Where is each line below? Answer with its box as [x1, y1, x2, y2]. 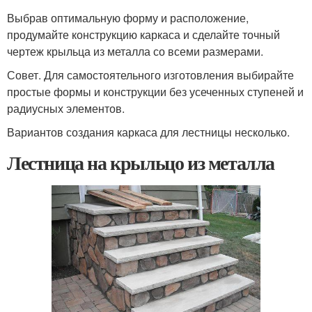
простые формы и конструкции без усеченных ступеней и [7, 84, 304, 100]
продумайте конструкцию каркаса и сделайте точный [7, 26, 280, 43]
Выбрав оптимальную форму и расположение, [7, 10, 249, 26]
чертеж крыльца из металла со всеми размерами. [7, 43, 263, 60]
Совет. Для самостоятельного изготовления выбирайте [7, 67, 294, 84]
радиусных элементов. [7, 100, 125, 117]
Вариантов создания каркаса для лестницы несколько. [7, 124, 290, 141]
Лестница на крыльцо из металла [7, 148, 274, 178]
